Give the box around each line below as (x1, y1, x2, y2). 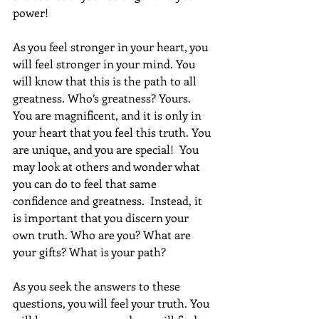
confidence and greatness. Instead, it (13, 193, 205, 209)
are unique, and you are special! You (13, 142, 202, 157)
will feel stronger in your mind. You (13, 56, 198, 72)
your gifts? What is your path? (13, 244, 169, 260)
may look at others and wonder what (13, 159, 203, 174)
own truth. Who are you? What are (13, 227, 194, 243)
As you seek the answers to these (13, 278, 183, 294)
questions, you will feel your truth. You (13, 296, 212, 311)
